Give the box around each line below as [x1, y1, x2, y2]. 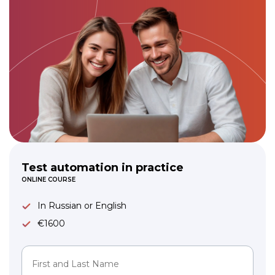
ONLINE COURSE [21, 176, 76, 184]
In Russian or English [37, 200, 126, 212]
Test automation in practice [21, 161, 184, 175]
